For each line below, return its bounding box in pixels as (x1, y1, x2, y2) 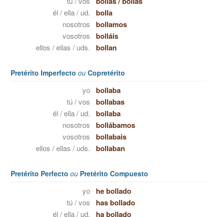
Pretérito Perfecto (11, 169, 70, 178)
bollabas (95, 96, 124, 107)
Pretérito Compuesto (78, 169, 148, 178)
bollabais (95, 131, 126, 142)
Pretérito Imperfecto (11, 68, 78, 77)
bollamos (95, 19, 127, 30)
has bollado (95, 197, 135, 208)
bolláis (95, 31, 118, 41)
